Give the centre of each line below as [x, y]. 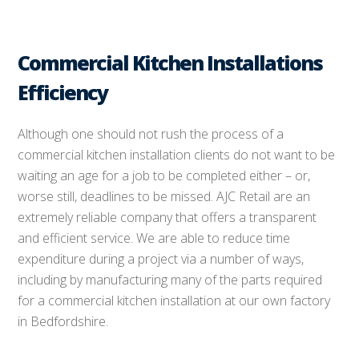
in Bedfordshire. [63, 321]
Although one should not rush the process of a [151, 134]
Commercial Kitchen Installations [170, 63]
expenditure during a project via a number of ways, [161, 259]
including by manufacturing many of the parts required [170, 280]
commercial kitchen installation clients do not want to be [177, 155]
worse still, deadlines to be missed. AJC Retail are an [164, 196]
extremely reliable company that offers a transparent [167, 217]
